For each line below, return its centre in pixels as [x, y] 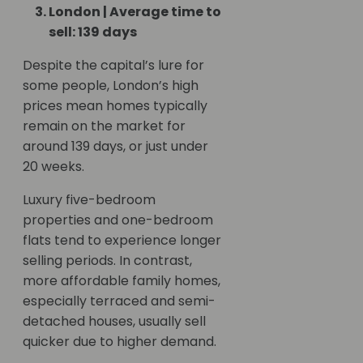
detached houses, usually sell [114, 322]
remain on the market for [104, 126]
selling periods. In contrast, [107, 261]
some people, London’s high [111, 86]
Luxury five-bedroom [89, 200]
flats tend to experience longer [122, 241]
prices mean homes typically [115, 106]
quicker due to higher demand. [120, 342]
